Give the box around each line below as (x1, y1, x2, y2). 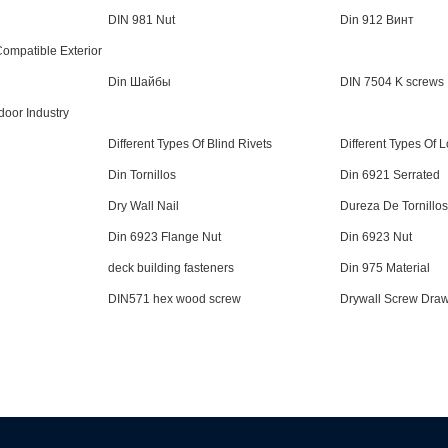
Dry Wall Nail (108, 199, 180, 213)
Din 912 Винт (339, 13, 414, 27)
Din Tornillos (108, 168, 177, 182)
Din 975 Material (339, 261, 430, 275)
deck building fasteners (108, 261, 235, 275)
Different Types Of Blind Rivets (108, 137, 273, 151)
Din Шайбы (108, 75, 172, 89)
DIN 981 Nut (108, 13, 176, 27)
